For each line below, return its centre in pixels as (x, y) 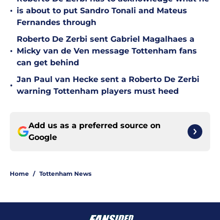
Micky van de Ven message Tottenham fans (107, 51)
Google (43, 137)
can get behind (48, 63)
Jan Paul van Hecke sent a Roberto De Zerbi (108, 80)
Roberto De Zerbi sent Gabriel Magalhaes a (106, 39)
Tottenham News (65, 174)
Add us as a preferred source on (95, 126)
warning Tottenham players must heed (98, 91)
